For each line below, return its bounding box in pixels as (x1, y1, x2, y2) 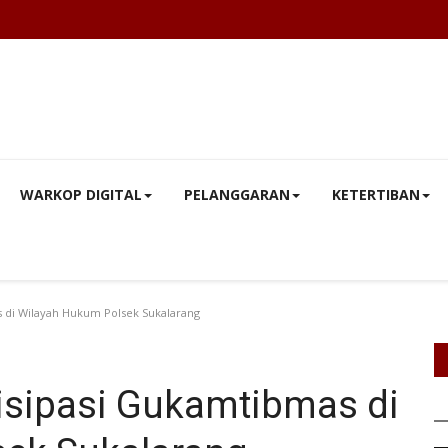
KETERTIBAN (332, 185, 420, 204)
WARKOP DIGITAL (20, 185, 142, 204)
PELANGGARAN (184, 185, 290, 204)
